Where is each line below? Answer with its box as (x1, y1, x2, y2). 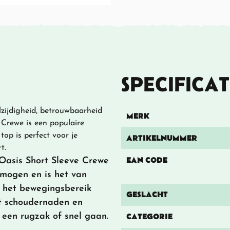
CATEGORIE (126, 212, 172, 222)
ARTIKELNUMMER (126, 132, 197, 143)
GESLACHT (126, 189, 168, 200)
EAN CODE (126, 155, 167, 165)
